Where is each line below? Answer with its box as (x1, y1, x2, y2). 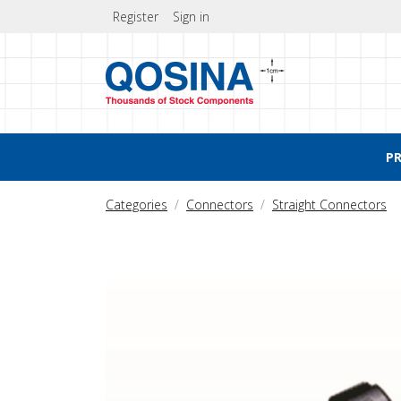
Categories (106, 196, 167, 213)
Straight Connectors (272, 196, 387, 213)
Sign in (173, 8, 209, 25)
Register (113, 8, 158, 25)
